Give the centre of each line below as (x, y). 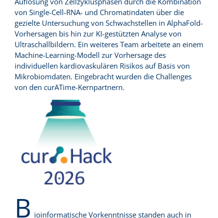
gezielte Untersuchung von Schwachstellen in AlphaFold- (109, 23)
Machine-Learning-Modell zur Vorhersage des (90, 55)
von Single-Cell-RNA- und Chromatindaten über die (99, 12)
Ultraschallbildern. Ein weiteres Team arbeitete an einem (109, 45)
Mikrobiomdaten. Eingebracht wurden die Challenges (103, 77)
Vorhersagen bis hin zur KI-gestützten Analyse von (98, 34)
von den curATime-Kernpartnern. (70, 87)
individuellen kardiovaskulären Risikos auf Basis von (102, 66)
